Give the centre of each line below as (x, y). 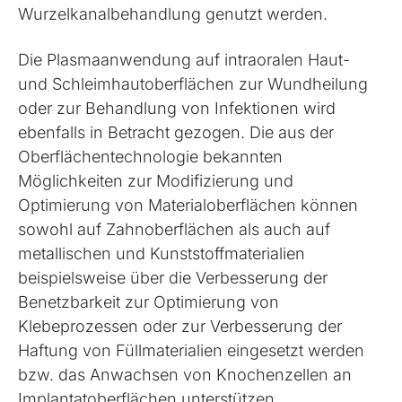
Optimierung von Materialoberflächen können (188, 205)
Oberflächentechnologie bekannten (151, 157)
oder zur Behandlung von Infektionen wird (177, 108)
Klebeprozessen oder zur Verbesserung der (180, 326)
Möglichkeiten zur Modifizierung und (156, 181)
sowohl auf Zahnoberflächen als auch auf (175, 229)
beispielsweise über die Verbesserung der (173, 278)
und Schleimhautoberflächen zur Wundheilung (193, 84)
